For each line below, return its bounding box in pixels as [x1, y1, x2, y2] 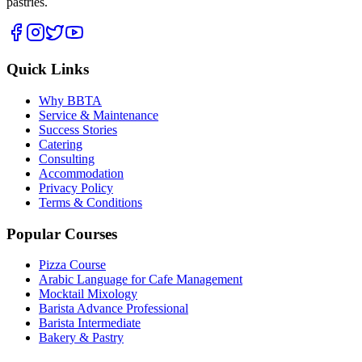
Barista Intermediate [39, 316, 141, 330]
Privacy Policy [39, 180, 113, 195]
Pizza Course [39, 258, 106, 272]
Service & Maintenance [39, 107, 158, 122]
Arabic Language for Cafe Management [39, 272, 242, 287]
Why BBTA [39, 93, 102, 107]
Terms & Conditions [39, 195, 142, 209]
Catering [39, 137, 82, 151]
